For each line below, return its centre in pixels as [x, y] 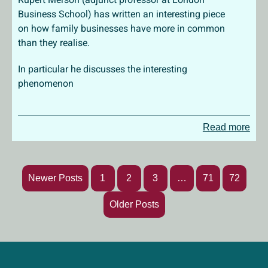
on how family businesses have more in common [121, 28]
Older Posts [134, 204]
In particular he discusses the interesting [103, 69]
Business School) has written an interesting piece [121, 14]
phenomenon [46, 83]
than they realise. [54, 43]
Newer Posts [55, 178]
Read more [226, 127]
